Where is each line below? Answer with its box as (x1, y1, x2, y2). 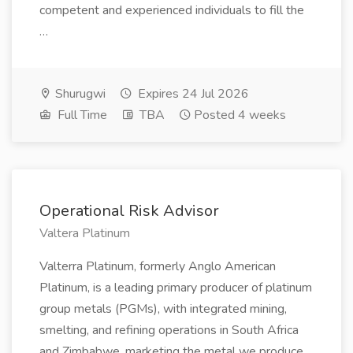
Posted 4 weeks (194, 106, 286, 124)
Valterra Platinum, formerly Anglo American (39, 258, 276, 275)
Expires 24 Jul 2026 (135, 85, 249, 102)
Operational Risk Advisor (39, 200, 219, 221)
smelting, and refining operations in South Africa (39, 321, 299, 339)
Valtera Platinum (39, 225, 130, 242)
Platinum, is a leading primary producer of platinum (39, 279, 312, 296)
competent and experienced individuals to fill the (39, 2, 304, 19)
